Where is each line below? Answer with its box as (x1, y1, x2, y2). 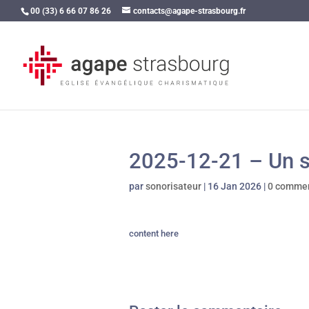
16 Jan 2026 (208, 181, 261, 192)
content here (129, 228, 179, 239)
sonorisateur (146, 181, 201, 192)
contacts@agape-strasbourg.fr (133, 6, 246, 16)
